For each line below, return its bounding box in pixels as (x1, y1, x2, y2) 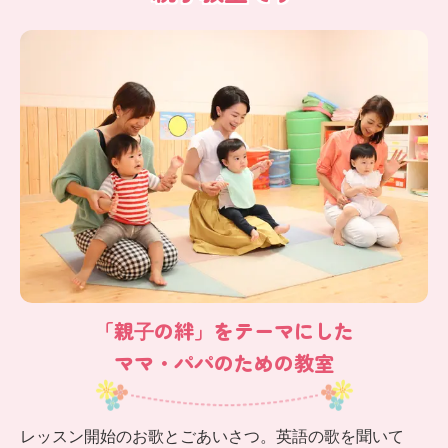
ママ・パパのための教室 (114, 348, 334, 378)
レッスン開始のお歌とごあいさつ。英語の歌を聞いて (20, 428, 404, 446)
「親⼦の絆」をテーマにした (94, 316, 354, 346)
